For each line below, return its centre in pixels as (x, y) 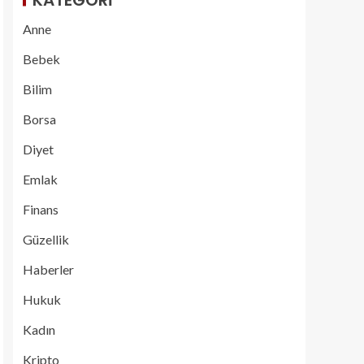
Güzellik (46, 239)
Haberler (48, 269)
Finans (41, 209)
